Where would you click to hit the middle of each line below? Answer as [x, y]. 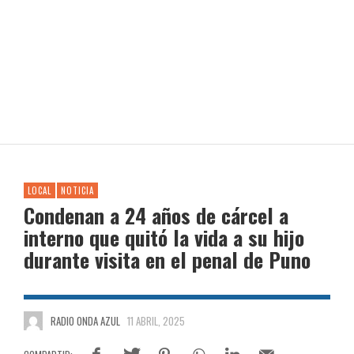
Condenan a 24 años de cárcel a [156, 215]
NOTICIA [77, 190]
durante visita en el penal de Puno [167, 260]
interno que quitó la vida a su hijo [164, 237]
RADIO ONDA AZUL [85, 321]
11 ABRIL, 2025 [156, 321]
